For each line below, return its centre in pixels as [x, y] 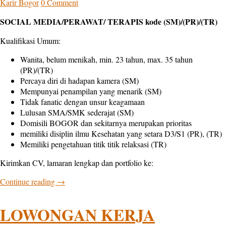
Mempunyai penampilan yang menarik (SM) [91, 91]
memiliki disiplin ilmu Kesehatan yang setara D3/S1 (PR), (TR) [121, 133]
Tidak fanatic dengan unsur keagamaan [82, 101]
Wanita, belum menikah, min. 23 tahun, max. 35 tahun [106, 59]
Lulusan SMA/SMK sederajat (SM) [77, 112]
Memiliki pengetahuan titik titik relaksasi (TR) [93, 144]
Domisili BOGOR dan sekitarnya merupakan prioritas [106, 123]
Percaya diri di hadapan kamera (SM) [79, 80]
